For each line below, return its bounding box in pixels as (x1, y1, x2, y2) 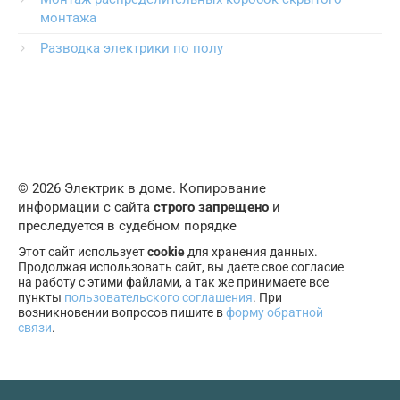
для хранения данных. (185, 245, 318, 260)
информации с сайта (18, 199, 154, 216)
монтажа (40, 10, 96, 27)
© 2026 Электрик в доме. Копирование (18, 180, 266, 197)
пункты (18, 290, 64, 305)
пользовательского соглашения (64, 290, 253, 305)
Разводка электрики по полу (40, 40, 223, 57)
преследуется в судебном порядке (18, 218, 237, 235)
